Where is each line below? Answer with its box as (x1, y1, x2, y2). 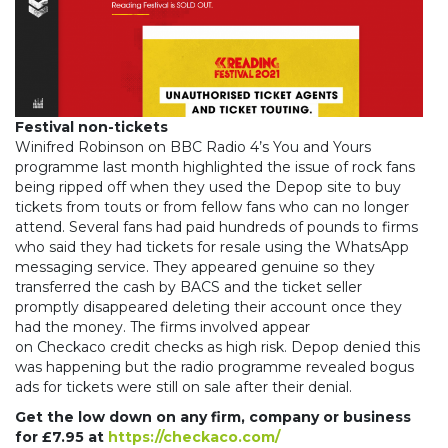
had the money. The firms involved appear (15, 318, 310, 336)
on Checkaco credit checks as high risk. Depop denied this (15, 338, 420, 356)
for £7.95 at (15, 428, 108, 446)
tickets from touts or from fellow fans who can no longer (15, 198, 409, 216)
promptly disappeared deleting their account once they (15, 298, 402, 316)
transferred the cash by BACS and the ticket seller (15, 278, 362, 296)
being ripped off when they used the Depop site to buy (15, 178, 401, 196)
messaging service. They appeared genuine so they (15, 258, 375, 276)
